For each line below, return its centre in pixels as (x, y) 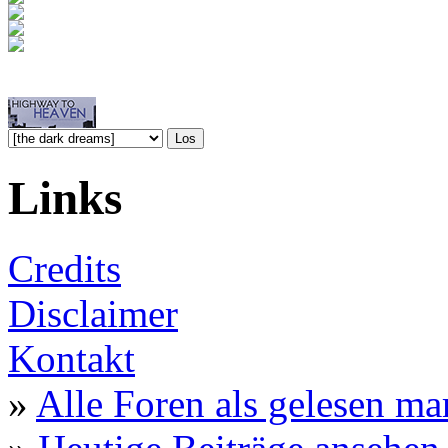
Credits (64, 269)
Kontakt (71, 359)
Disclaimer (93, 314)
